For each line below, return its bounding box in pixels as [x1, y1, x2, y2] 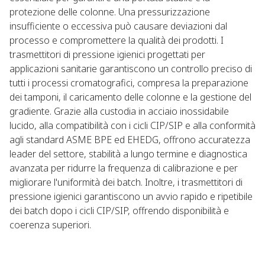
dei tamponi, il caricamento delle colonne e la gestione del [9, 91, 251, 104]
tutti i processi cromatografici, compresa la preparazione [9, 76, 248, 89]
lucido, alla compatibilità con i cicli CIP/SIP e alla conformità [9, 119, 256, 132]
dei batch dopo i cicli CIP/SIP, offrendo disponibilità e [9, 204, 229, 217]
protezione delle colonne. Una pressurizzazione [9, 5, 210, 18]
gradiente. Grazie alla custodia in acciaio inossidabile [9, 105, 229, 118]
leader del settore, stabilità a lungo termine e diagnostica [9, 147, 247, 160]
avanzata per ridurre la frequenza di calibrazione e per [9, 161, 238, 174]
